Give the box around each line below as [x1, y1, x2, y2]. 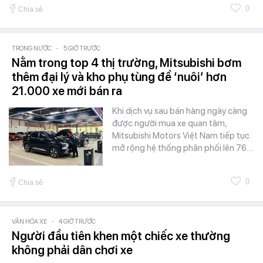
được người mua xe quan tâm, [112, 117, 227, 129]
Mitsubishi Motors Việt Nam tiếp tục [112, 130, 249, 141]
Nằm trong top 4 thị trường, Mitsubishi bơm [12, 55, 241, 70]
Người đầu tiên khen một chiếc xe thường [12, 228, 230, 243]
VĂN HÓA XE [12, 217, 47, 225]
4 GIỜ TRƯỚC [59, 217, 96, 225]
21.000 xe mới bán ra [12, 83, 122, 98]
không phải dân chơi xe [12, 242, 133, 257]
